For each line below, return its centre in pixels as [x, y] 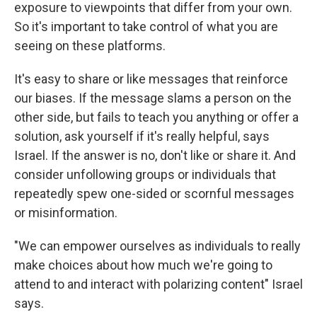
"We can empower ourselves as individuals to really [157, 246]
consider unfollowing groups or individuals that [145, 174]
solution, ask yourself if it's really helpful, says [142, 136]
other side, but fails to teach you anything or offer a [156, 117]
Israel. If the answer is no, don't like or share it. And [155, 155]
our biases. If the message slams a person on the [153, 98]
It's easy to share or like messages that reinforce [151, 79]
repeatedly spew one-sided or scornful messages [154, 193]
